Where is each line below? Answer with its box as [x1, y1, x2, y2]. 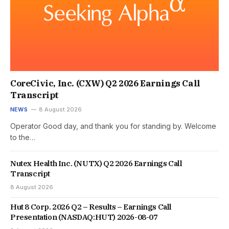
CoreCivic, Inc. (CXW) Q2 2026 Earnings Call [10, 78, 200, 89]
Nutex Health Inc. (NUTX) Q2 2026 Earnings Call [10, 158, 182, 169]
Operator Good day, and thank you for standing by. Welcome [10, 122, 216, 131]
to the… [10, 133, 35, 142]
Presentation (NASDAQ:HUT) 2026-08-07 [10, 212, 158, 222]
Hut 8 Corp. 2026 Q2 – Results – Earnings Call [10, 202, 172, 212]
